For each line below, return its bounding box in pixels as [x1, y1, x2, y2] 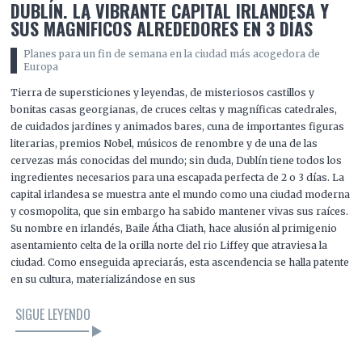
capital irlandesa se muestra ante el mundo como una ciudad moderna [11, 188, 351, 201]
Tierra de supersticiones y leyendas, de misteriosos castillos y [11, 86, 315, 99]
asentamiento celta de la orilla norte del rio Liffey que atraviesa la [11, 239, 328, 252]
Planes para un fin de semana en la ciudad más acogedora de [23, 48, 320, 60]
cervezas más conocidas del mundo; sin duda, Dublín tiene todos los [11, 154, 343, 167]
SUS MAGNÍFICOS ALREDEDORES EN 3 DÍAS [11, 15, 314, 41]
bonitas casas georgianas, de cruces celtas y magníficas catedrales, [11, 103, 338, 116]
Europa [23, 61, 58, 73]
